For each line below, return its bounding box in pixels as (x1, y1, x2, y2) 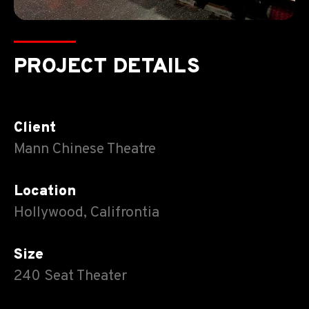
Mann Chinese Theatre (14, 139, 156, 159)
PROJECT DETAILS (14, 54, 200, 80)
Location (14, 181, 76, 201)
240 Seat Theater (14, 266, 127, 286)
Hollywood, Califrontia (14, 203, 159, 222)
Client (14, 118, 56, 137)
